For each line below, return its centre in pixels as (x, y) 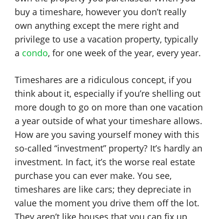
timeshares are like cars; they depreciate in (103, 189)
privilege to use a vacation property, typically (106, 39)
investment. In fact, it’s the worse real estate (105, 162)
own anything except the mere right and (97, 25)
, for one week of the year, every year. (124, 53)
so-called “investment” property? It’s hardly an (109, 148)
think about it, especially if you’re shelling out (108, 93)
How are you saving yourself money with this (107, 134)
